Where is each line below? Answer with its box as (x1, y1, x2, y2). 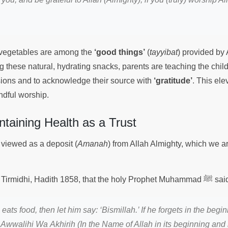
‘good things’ (94, 47, 145, 56)
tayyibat (150, 47, 178, 56)
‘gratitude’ (154, 76, 192, 85)
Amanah (77, 139, 108, 148)
